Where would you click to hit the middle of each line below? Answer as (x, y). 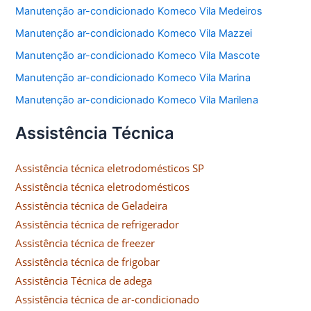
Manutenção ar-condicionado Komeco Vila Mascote (138, 55)
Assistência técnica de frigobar (88, 262)
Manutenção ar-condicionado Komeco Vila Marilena (137, 100)
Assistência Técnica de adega (84, 281)
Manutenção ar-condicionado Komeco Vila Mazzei (134, 34)
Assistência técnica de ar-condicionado (108, 300)
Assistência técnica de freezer (85, 243)
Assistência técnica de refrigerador (98, 225)
